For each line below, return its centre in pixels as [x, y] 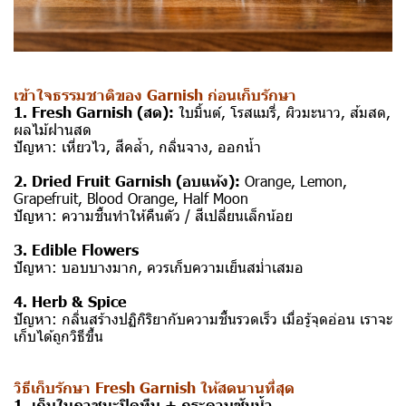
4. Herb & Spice [70, 301]
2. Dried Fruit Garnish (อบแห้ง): [127, 181]
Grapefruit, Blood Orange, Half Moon [131, 198]
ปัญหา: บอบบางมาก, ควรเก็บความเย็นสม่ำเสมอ [159, 267]
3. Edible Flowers [76, 250]
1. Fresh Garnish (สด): [94, 112]
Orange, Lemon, [294, 181]
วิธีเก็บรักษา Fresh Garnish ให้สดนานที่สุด [154, 387]
